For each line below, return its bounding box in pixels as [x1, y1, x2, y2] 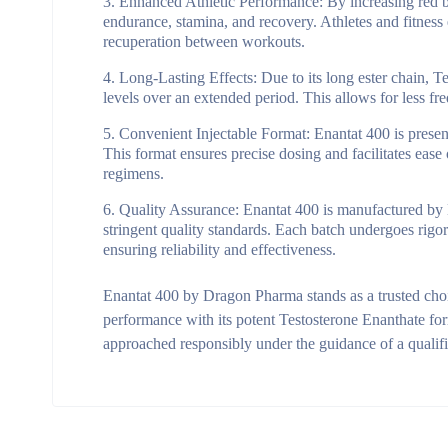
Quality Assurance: [119, 201, 239, 218]
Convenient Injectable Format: [119, 125, 310, 142]
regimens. [103, 165, 164, 182]
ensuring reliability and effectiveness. [103, 241, 336, 258]
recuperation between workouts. [103, 33, 305, 50]
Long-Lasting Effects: [119, 69, 257, 86]
